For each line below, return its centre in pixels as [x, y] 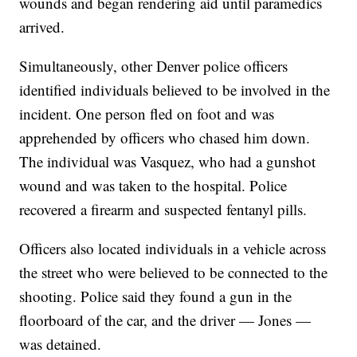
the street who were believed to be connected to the [174, 273]
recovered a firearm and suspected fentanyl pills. [163, 210]
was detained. [63, 344]
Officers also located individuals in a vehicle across [173, 249]
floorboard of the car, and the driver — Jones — [165, 320]
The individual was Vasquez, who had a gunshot [168, 162]
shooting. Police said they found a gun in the [156, 296]
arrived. [45, 27]
